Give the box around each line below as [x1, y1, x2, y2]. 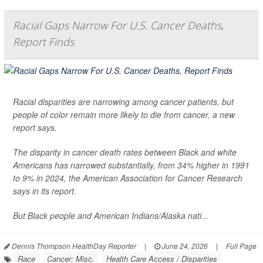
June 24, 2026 [160, 241, 208, 251]
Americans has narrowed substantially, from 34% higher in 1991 [13, 159, 249, 171]
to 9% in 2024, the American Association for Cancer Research [13, 172, 242, 184]
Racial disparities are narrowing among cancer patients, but [13, 96, 234, 108]
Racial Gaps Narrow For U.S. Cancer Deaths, [13, 18, 224, 33]
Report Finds [13, 35, 74, 49]
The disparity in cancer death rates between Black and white [13, 146, 237, 159]
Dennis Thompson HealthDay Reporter [10, 241, 136, 251]
